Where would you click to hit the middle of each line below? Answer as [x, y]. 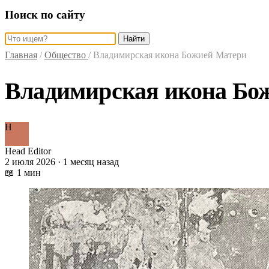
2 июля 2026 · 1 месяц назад [62, 162]
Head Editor [28, 151]
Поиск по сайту [45, 14]
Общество [66, 55]
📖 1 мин [23, 173]
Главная [21, 55]
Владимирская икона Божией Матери [170, 55]
